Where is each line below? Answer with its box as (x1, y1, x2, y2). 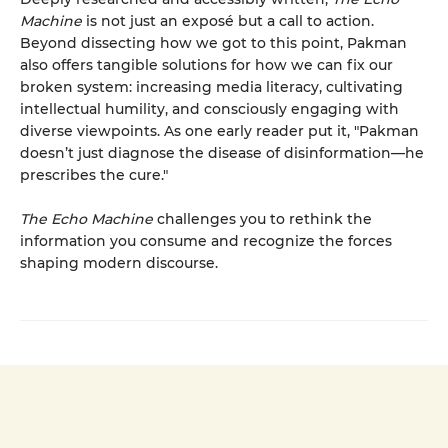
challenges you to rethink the (153, 209, 372, 228)
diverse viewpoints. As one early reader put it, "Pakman (20, 121, 419, 140)
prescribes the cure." (20, 165, 168, 184)
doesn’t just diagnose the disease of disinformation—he (20, 143, 424, 162)
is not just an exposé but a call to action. (82, 11, 374, 30)
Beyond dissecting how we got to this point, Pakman (20, 33, 407, 52)
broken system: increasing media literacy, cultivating (20, 77, 403, 96)
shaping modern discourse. (20, 253, 218, 272)
